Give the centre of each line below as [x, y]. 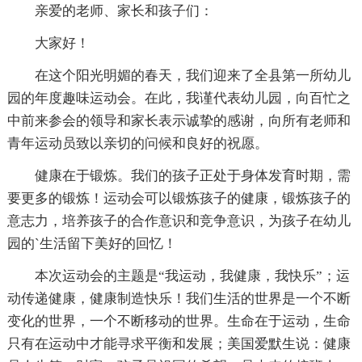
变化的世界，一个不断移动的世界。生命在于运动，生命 [179, 321]
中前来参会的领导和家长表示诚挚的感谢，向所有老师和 [179, 120]
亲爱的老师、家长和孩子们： [124, 11]
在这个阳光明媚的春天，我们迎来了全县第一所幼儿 [192, 75]
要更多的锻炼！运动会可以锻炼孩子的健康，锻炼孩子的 [179, 198]
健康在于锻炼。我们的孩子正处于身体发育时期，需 [192, 175]
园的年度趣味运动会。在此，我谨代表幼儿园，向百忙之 [179, 98]
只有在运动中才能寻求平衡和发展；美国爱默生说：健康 [179, 343]
